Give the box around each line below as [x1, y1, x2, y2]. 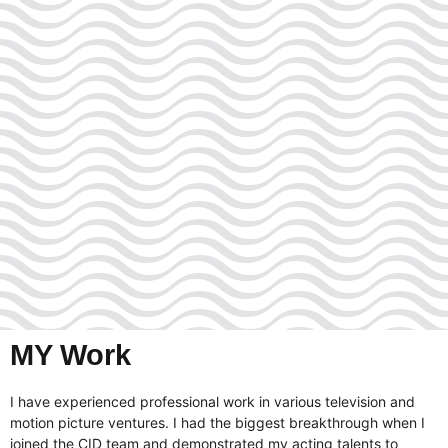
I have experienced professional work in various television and [10, 392, 415, 410]
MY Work [10, 338, 131, 371]
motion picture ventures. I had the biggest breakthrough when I [10, 413, 425, 431]
